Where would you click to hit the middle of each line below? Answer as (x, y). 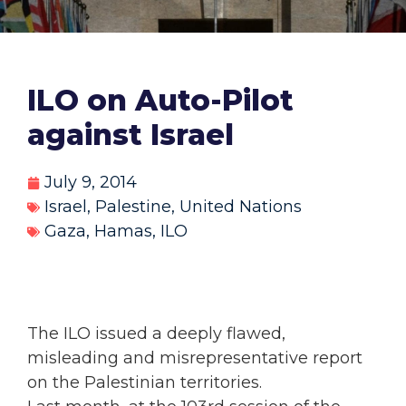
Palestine (133, 207)
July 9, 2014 (91, 183)
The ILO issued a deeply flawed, (156, 334)
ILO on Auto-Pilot (160, 101)
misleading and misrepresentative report (195, 358)
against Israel (130, 135)
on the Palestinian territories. (145, 383)
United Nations (241, 207)
